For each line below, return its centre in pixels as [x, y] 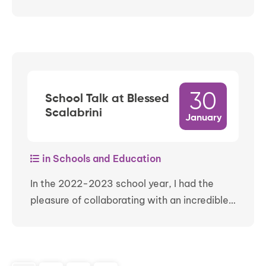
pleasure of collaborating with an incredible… [133, 200]
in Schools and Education [100, 159]
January [203, 118]
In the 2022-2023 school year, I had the [122, 184]
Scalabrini [74, 114]
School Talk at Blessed [107, 99]
